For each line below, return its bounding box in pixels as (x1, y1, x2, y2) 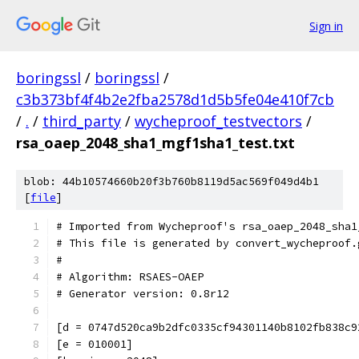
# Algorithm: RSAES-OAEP (56, 270, 204, 284)
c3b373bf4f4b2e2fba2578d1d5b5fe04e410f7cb (16, 90, 334, 109)
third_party (42, 111, 121, 131)
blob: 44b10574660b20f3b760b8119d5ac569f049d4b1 (24, 175, 319, 188)
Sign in (309, 18, 343, 34)
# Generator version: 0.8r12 (56, 287, 229, 301)
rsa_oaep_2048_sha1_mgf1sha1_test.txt (16, 133, 295, 152)
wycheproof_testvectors (135, 111, 302, 131)
